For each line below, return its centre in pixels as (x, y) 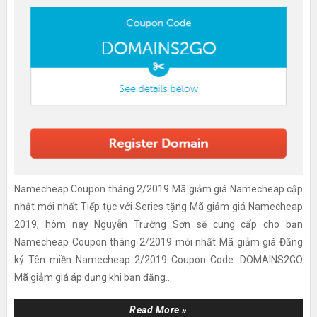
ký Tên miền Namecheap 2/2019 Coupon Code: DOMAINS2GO (158, 259)
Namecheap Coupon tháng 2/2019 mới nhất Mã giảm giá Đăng (158, 242)
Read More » (158, 310)
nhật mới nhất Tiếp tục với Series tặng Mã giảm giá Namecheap (158, 206)
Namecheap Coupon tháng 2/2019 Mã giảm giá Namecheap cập (158, 189)
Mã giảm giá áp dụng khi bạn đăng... (93, 277)
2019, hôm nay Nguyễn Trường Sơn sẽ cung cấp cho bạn (158, 224)
